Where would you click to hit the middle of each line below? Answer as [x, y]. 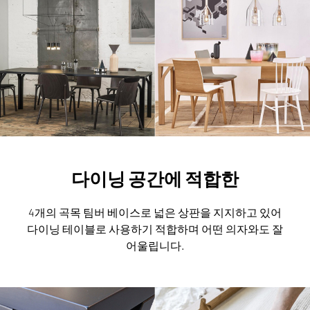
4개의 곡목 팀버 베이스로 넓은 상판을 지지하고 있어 [155, 212]
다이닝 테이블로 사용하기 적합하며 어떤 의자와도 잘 [155, 229]
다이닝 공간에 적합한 [155, 179]
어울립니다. [155, 246]
